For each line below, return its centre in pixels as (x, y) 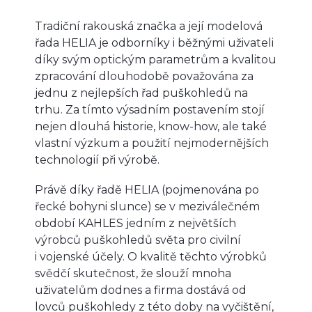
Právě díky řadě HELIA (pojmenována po (147, 189)
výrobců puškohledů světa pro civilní (138, 240)
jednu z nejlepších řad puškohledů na (141, 93)
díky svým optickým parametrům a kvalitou (156, 59)
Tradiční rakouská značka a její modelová (149, 26)
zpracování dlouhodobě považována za (144, 76)
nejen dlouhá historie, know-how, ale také (151, 126)
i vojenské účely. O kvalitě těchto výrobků (151, 256)
